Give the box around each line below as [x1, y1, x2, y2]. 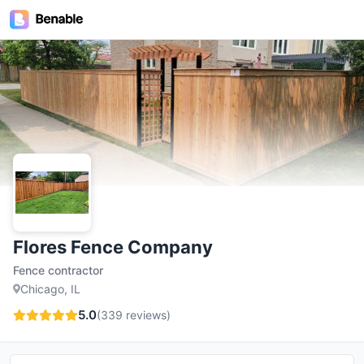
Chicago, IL [20, 282, 80, 296]
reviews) [123, 308, 171, 322]
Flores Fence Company [13, 236, 213, 258]
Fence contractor [13, 263, 103, 277]
